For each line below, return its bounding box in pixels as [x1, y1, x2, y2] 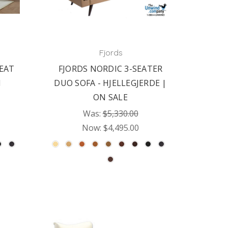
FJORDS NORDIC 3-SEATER [58, 63, 163, 74]
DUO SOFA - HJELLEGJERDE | [54, 77, 167, 89]
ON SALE [93, 92, 128, 103]
